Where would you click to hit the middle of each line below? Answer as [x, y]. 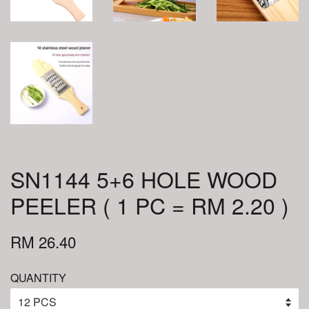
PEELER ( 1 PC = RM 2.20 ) [150, 205]
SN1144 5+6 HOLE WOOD [144, 178]
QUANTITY [38, 277]
